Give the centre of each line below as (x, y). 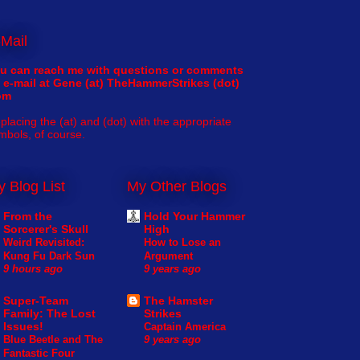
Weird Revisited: (44, 243)
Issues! (23, 327)
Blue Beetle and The (53, 340)
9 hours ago (33, 270)
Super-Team (36, 301)
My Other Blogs (177, 187)
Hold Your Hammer (194, 217)
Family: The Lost (49, 314)
